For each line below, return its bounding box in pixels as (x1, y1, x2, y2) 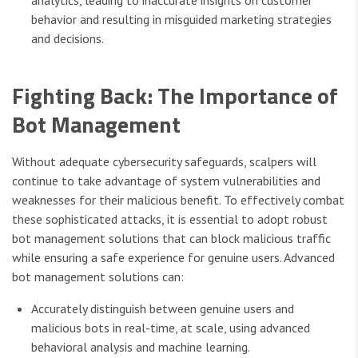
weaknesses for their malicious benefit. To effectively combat (12, 191, 344, 208)
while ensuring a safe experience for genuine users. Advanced (12, 249, 335, 265)
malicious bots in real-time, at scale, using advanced (31, 319, 310, 336)
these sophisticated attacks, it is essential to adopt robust (12, 210, 328, 227)
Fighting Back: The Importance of (12, 78, 338, 113)
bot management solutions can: (12, 268, 184, 284)
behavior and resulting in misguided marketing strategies (31, 10, 332, 27)
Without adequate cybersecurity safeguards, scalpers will (12, 153, 316, 169)
